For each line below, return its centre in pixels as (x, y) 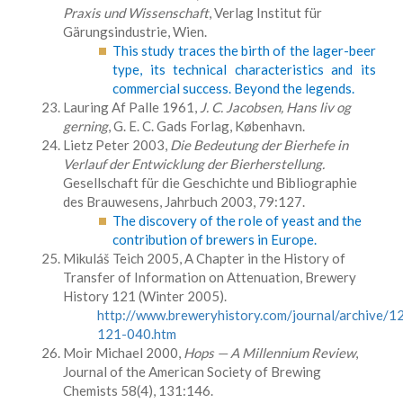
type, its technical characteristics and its (244, 69)
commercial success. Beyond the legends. (233, 88)
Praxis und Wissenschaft (136, 13)
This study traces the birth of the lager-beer (244, 50)
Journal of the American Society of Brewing (192, 372)
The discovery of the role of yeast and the (237, 220)
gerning (85, 126)
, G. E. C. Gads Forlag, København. (206, 126)
